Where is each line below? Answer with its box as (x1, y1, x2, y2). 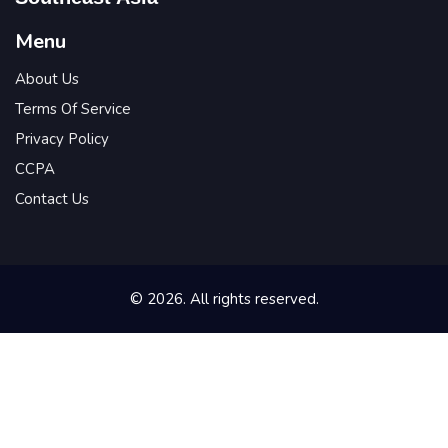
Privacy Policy (15, 128, 109, 149)
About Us (15, 68, 79, 89)
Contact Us (15, 188, 89, 209)
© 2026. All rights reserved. (129, 288, 319, 309)
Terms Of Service (15, 98, 131, 119)
